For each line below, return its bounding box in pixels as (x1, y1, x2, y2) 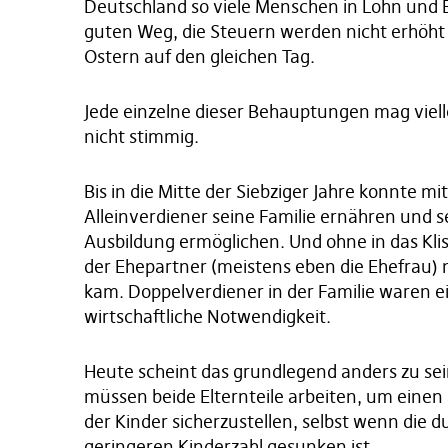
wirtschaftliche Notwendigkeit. (84, 305, 331, 328)
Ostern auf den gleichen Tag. (84, 45, 315, 68)
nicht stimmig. (84, 125, 199, 148)
